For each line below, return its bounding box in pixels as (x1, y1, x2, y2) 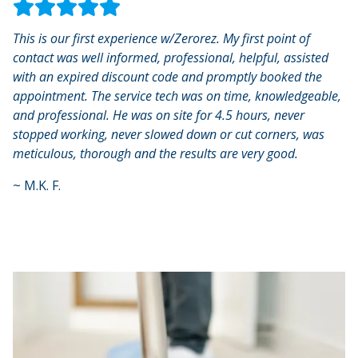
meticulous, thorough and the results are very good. (13, 144, 298, 162)
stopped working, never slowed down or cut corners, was (13, 125, 324, 143)
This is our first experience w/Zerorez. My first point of (13, 29, 310, 47)
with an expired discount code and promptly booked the (13, 67, 322, 86)
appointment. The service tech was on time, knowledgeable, (13, 86, 341, 105)
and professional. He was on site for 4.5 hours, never (13, 105, 304, 124)
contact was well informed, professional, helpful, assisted (13, 48, 328, 66)
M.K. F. (24, 176, 61, 194)
